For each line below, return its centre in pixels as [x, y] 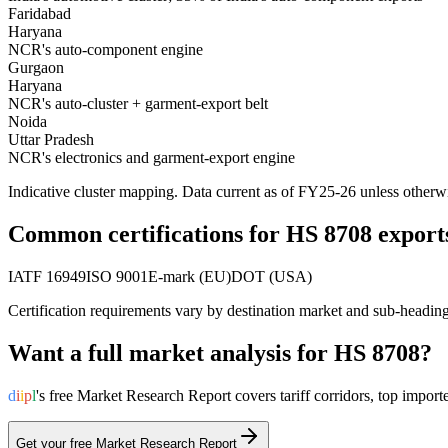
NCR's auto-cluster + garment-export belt [138, 104]
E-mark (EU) [189, 277]
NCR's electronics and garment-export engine [151, 158]
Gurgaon [36, 68]
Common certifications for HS [166, 234]
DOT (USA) [271, 277]
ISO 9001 [117, 277]
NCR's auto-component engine [105, 50]
